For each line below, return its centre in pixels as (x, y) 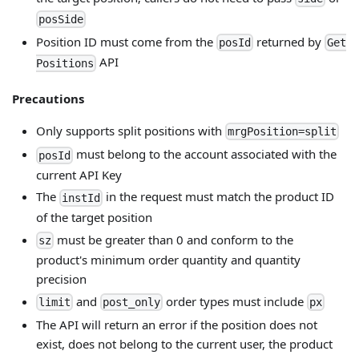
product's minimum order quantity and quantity (168, 260)
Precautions (48, 99)
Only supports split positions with (131, 130)
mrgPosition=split (282, 132)
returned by (289, 41)
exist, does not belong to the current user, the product (184, 344)
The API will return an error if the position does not (177, 325)
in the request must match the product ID (218, 197)
